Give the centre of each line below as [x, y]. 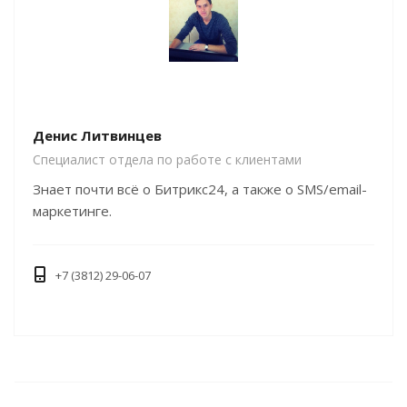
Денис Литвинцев [97, 135]
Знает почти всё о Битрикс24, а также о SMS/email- [200, 189]
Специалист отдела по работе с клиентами [167, 159]
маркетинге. [72, 210]
